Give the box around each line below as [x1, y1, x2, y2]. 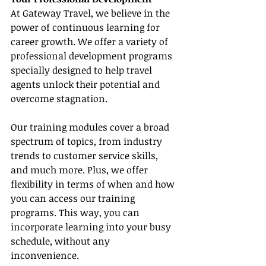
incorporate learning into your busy [11, 220, 173, 234]
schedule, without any [11, 235, 112, 248]
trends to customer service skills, [11, 149, 160, 163]
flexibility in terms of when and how [11, 178, 177, 191]
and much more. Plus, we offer [11, 163, 150, 177]
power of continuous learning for [11, 21, 162, 34]
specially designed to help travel [11, 64, 154, 77]
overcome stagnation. [11, 92, 107, 106]
